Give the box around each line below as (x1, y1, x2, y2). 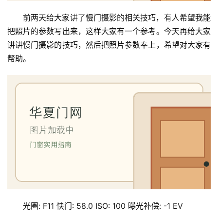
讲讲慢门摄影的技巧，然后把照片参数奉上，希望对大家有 (7, 40, 211, 50)
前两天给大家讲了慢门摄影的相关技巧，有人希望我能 (23, 13, 211, 23)
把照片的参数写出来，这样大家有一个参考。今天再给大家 (7, 26, 211, 36)
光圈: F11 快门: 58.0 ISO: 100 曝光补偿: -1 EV (23, 201, 183, 211)
